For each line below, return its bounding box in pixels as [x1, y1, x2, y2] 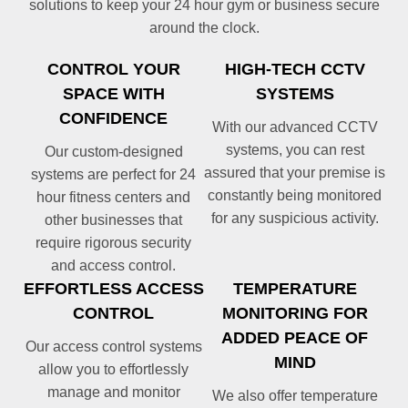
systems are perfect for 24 [31, 167, 196, 183]
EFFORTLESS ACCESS [23, 280, 204, 299]
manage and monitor [46, 384, 180, 401]
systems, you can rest [225, 142, 364, 158]
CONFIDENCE [59, 109, 168, 128]
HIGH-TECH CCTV [224, 60, 365, 79]
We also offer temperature [211, 388, 378, 404]
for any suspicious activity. [210, 210, 379, 227]
